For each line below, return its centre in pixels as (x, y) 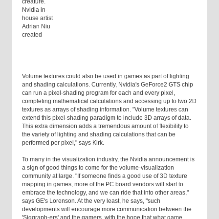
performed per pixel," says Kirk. (63, 143)
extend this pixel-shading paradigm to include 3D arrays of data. (107, 118)
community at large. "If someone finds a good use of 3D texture (105, 176)
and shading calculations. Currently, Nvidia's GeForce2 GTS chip (108, 85)
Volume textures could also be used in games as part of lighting (106, 77)
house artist (37, 18)
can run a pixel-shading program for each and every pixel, (99, 93)
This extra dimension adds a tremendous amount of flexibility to (105, 126)
